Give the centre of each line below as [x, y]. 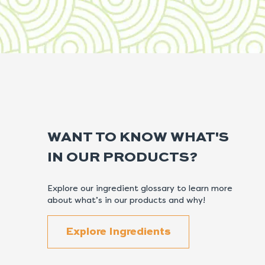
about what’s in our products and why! [126, 200]
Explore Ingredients [118, 232]
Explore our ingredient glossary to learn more [140, 188]
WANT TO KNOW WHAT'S [138, 138]
